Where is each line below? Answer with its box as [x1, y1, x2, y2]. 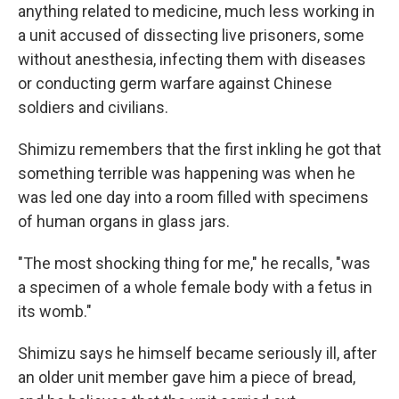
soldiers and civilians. [18, 98, 168, 117]
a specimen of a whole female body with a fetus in [18, 278, 372, 297]
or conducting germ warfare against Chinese [18, 74, 332, 93]
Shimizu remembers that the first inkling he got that [18, 140, 381, 159]
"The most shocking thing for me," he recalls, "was [18, 254, 370, 273]
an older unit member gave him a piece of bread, [18, 368, 355, 387]
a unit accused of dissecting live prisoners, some [18, 26, 364, 45]
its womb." [18, 302, 92, 321]
